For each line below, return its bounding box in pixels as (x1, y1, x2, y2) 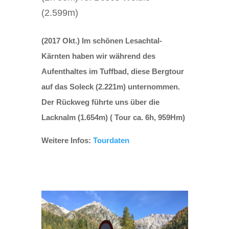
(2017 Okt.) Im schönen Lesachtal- (41, 36, 162, 45)
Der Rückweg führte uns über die (41, 98, 159, 107)
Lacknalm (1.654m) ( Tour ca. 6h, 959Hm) (41, 113, 185, 122)
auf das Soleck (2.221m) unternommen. (41, 82, 180, 91)
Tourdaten (93, 136, 129, 145)
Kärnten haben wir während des (41, 52, 155, 61)
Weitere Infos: (41, 136, 93, 145)
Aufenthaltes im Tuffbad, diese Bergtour (41, 67, 184, 76)
